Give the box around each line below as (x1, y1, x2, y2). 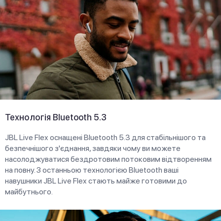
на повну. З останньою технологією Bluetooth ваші (5, 165, 179, 175)
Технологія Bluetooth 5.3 (5, 112, 107, 123)
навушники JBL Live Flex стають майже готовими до (5, 176, 187, 186)
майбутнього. (5, 187, 53, 197)
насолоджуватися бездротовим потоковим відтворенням (5, 154, 212, 164)
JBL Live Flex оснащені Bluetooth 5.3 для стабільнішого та (5, 133, 206, 143)
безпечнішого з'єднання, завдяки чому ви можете (5, 144, 181, 153)
